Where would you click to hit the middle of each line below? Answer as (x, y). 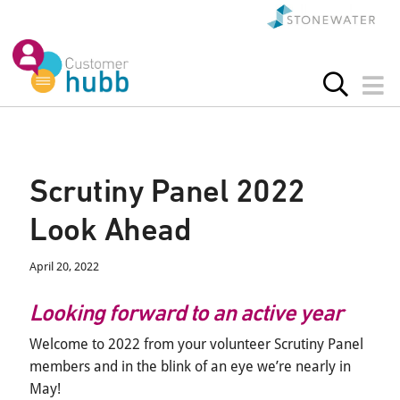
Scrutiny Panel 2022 (167, 191)
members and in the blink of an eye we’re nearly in (190, 367)
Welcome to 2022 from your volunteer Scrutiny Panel (196, 345)
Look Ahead (110, 229)
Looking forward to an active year (186, 313)
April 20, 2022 (64, 267)
